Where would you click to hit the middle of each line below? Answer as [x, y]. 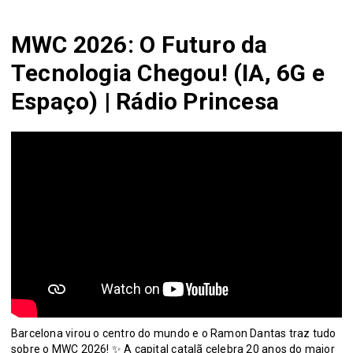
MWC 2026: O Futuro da [139, 44]
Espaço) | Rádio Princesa [145, 101]
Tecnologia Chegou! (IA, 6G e [168, 72]
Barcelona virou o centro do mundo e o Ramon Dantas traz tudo [174, 333]
